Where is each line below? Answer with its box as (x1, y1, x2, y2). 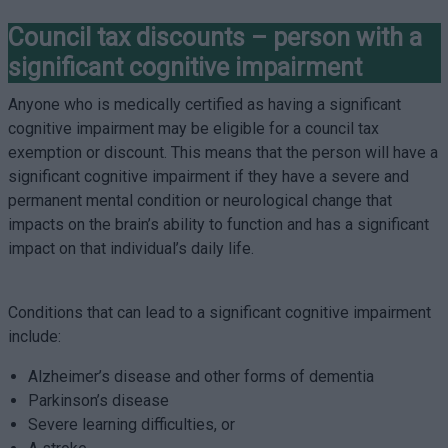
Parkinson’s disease (27, 391, 169, 410)
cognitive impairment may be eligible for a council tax (7, 119, 379, 138)
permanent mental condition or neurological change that (7, 191, 392, 210)
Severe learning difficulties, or (27, 415, 235, 434)
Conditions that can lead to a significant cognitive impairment (7, 303, 431, 322)
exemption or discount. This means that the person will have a (7, 143, 438, 162)
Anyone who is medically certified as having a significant (7, 95, 401, 114)
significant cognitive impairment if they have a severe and (7, 167, 409, 186)
